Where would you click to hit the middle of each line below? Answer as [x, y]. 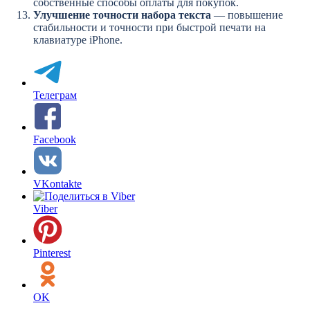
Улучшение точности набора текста [122, 15]
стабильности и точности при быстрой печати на [149, 28]
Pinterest [52, 253]
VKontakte [57, 184]
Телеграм [55, 95]
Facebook [55, 140]
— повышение [247, 15]
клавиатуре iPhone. [78, 40]
